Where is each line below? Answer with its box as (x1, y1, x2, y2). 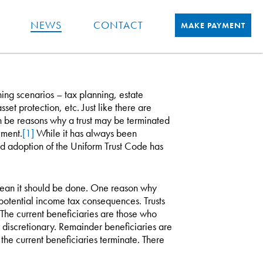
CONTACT (93, 18, 143, 32)
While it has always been (33, 126, 137, 140)
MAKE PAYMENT (181, 20, 245, 31)
